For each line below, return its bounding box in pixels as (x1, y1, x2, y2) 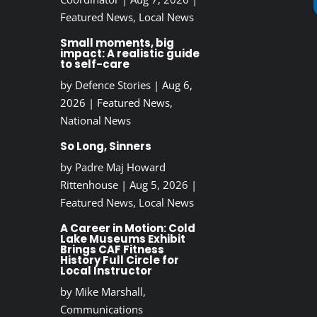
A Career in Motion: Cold (59, 221, 195, 236)
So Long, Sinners (59, 139, 151, 154)
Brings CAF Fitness (59, 242, 164, 258)
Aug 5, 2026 (129, 178, 188, 192)
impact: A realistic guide (59, 46, 200, 62)
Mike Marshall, (74, 284, 146, 299)
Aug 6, (161, 78, 192, 93)
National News (59, 113, 131, 128)
